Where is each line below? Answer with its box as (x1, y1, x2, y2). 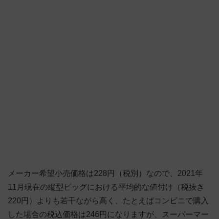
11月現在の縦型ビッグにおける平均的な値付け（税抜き (8, 183, 204, 192)
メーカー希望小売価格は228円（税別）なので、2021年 (8, 169, 203, 178)
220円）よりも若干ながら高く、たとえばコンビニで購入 (8, 197, 209, 205)
